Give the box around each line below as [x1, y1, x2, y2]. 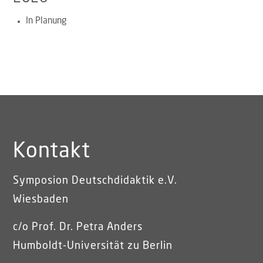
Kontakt [13, 140, 91, 162]
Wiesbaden [13, 194, 69, 205]
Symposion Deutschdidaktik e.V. [13, 175, 178, 186]
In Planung [26, 17, 67, 26]
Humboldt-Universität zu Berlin [13, 241, 173, 252]
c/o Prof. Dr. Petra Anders [13, 222, 143, 233]
